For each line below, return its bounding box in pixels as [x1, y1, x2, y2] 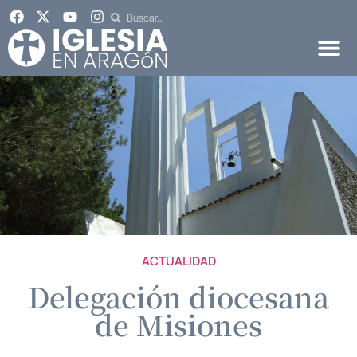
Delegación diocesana [28, 276, 329, 316]
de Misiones [95, 304, 262, 344]
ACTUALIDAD [141, 252, 216, 269]
